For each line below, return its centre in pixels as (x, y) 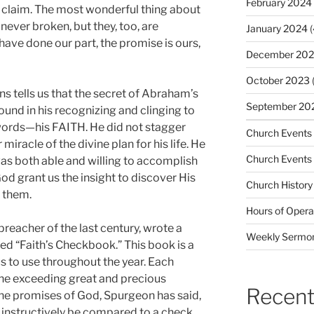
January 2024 (277, 29)
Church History (279, 185)
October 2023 (278, 81)
